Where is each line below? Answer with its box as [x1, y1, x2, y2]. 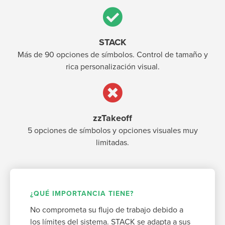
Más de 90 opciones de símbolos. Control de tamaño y [17, 50, 208, 60]
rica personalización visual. [65, 62, 160, 72]
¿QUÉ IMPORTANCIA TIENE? [30, 189, 134, 198]
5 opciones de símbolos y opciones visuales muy [27, 126, 198, 136]
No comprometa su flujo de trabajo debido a [30, 205, 183, 215]
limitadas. [96, 138, 129, 148]
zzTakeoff [93, 113, 132, 124]
